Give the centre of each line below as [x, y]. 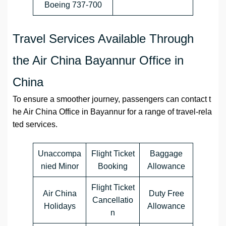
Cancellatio [113, 200]
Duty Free [166, 194]
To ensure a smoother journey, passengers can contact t [112, 99]
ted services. [35, 125]
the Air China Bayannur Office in [98, 61]
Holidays [60, 206]
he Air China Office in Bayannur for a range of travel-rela [112, 112]
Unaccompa [60, 154]
